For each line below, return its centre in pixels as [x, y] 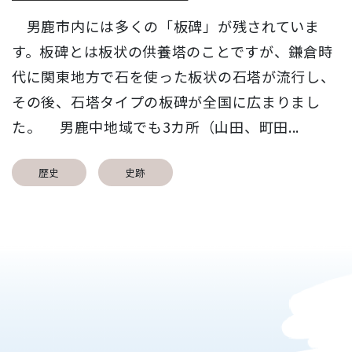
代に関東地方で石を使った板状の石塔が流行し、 [174, 77]
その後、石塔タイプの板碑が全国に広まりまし [166, 102]
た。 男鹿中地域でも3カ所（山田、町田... [156, 127]
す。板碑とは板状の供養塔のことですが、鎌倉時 [172, 51]
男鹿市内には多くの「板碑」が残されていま [166, 26]
